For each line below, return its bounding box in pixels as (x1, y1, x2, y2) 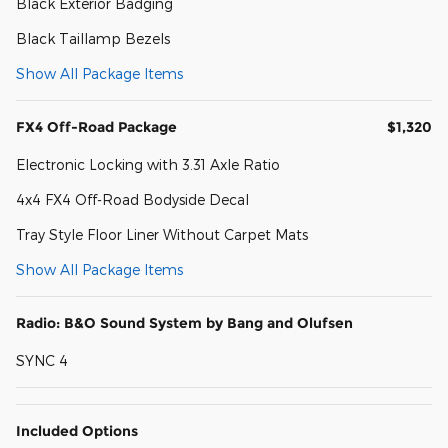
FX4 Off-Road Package (16, 118, 177, 137)
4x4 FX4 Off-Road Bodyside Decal (16, 191, 249, 209)
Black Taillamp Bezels (16, 30, 170, 48)
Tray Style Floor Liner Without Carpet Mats (16, 226, 308, 244)
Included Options (16, 422, 138, 441)
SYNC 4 (16, 352, 68, 370)
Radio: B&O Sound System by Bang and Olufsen (16, 314, 353, 333)
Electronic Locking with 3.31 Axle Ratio (16, 156, 280, 174)
